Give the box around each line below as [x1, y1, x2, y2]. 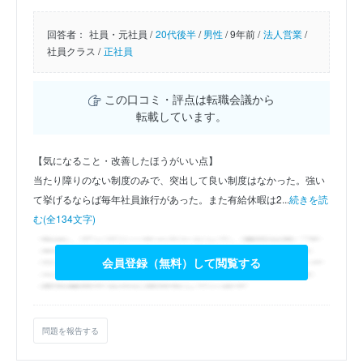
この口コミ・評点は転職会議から [100, 90, 275, 107]
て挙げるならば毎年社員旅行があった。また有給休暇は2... [33, 191, 289, 206]
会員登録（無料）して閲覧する [102, 254, 261, 271]
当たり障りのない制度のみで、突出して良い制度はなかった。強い [33, 172, 325, 186]
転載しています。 [136, 107, 227, 124]
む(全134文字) [33, 211, 96, 225]
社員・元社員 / [89, 26, 152, 41]
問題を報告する [42, 324, 99, 336]
